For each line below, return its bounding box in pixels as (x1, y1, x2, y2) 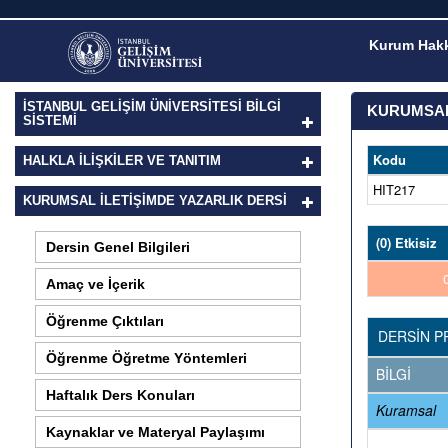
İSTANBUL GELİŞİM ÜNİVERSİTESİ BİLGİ (23, 99, 281, 114)
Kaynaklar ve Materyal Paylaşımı (46, 424, 265, 440)
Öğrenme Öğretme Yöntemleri (46, 350, 247, 366)
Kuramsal (376, 400, 436, 420)
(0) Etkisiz (376, 233, 437, 252)
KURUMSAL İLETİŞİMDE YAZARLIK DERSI (23, 193, 287, 208)
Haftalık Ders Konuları (46, 387, 195, 403)
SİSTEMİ (23, 113, 77, 128)
